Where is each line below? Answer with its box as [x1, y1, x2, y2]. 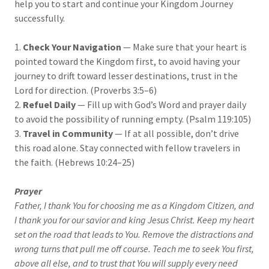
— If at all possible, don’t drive [113, 127, 239, 140]
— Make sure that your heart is [121, 41, 247, 53]
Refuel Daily [23, 98, 76, 111]
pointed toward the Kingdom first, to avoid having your [14, 55, 240, 68]
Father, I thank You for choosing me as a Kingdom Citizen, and [14, 199, 254, 212]
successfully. [14, 12, 65, 25]
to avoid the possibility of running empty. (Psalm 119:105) [14, 113, 251, 125]
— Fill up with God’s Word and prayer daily [76, 98, 246, 111]
